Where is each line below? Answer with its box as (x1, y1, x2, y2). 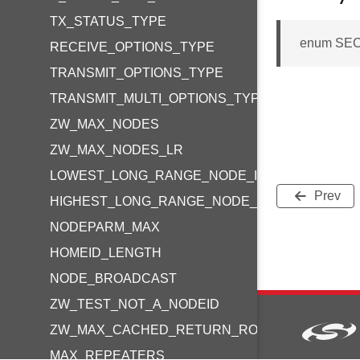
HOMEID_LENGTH (50, 246, 162, 260)
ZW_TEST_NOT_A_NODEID (50, 297, 219, 311)
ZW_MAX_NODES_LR (50, 143, 183, 157)
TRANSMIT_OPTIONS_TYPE (50, 66, 223, 80)
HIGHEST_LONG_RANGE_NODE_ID (50, 194, 270, 208)
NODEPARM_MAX (50, 220, 160, 234)
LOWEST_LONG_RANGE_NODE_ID (50, 169, 267, 182)
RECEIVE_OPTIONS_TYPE (50, 40, 215, 54)
